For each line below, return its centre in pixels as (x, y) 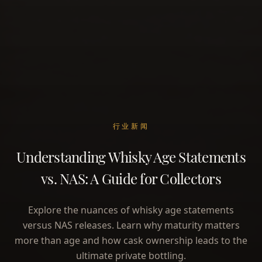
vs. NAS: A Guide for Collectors (131, 177)
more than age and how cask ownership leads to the (131, 240)
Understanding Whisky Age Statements (131, 155)
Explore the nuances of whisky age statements (131, 210)
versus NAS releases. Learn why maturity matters (131, 225)
